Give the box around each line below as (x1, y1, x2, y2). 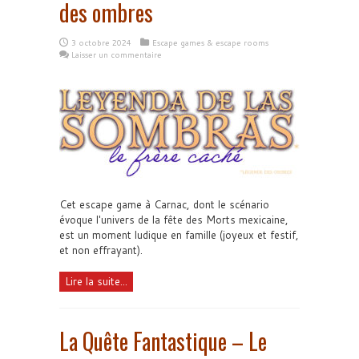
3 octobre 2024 (71, 37, 131, 48)
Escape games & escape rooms (152, 37, 268, 48)
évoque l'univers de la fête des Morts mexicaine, (59, 212, 288, 227)
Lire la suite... (65, 274, 127, 288)
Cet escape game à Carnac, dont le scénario (59, 197, 269, 212)
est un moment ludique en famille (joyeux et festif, (59, 228, 299, 242)
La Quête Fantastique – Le (59, 325, 267, 357)
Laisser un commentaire (71, 49, 162, 60)
